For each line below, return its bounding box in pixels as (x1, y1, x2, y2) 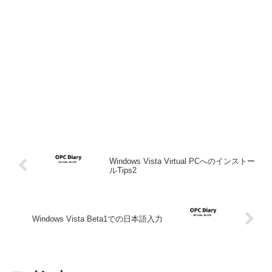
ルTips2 (109, 165, 137, 175)
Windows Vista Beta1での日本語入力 (32, 214, 163, 223)
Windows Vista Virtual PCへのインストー (109, 156, 255, 166)
